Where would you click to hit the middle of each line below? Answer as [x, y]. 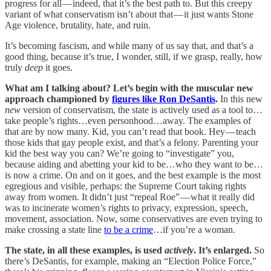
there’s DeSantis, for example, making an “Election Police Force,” [131, 261]
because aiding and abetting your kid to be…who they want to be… [134, 165]
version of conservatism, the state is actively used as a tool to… [143, 110]
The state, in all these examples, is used [85, 250]
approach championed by [58, 99]
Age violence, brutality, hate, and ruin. [78, 25]
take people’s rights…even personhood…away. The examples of [128, 121]
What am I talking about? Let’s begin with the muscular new [129, 88]
